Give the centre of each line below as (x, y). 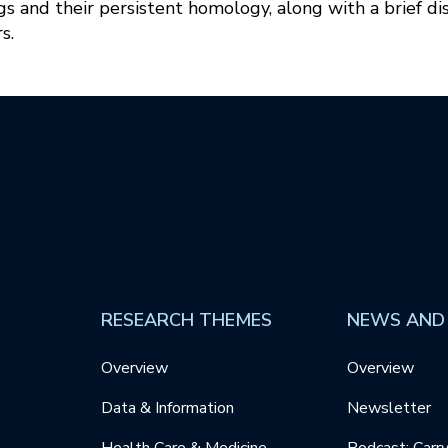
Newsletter (389, 408)
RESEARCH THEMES (186, 320)
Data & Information (167, 408)
